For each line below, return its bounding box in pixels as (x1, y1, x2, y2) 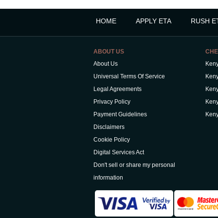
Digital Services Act (93, 148, 144, 156)
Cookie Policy (93, 136, 130, 143)
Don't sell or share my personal (93, 161, 175, 168)
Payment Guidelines (93, 110, 147, 118)
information (93, 174, 123, 181)
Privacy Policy (93, 98, 130, 105)
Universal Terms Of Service (93, 73, 165, 80)
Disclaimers (93, 123, 125, 130)
